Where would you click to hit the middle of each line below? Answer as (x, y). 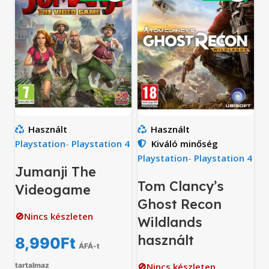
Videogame (53, 189)
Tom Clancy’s (181, 186)
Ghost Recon (180, 204)
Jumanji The (56, 171)
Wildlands (170, 222)
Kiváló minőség (184, 143)
